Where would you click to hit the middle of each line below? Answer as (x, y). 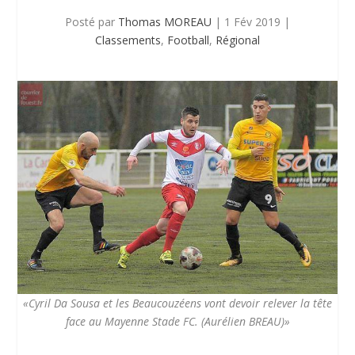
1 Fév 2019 (252, 22)
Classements (128, 40)
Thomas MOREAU (165, 22)
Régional (238, 40)
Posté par (92, 22)
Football (188, 40)
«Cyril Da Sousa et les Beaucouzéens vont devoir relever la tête (177, 303)
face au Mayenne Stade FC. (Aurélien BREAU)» (177, 322)
